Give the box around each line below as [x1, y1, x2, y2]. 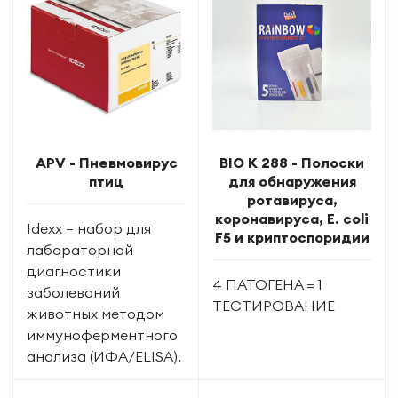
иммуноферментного [27, 325, 178, 344]
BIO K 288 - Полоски [219, 153, 364, 171]
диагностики [27, 261, 121, 280]
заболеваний [27, 283, 120, 301]
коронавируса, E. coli [215, 209, 369, 227]
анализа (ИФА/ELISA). [27, 346, 181, 365]
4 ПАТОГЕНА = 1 [212, 275, 322, 293]
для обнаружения [227, 171, 356, 190]
